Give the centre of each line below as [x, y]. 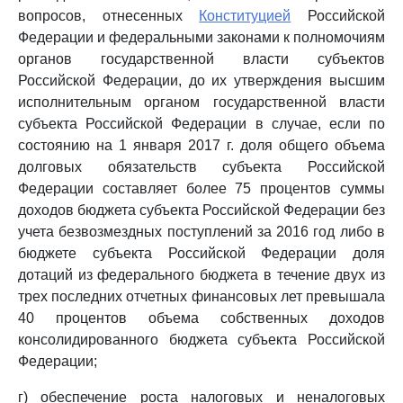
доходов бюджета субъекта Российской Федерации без [201, 210]
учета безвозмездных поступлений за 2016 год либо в [201, 232]
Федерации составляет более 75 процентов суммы [201, 188]
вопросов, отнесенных [109, 16]
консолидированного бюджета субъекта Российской [201, 340]
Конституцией [245, 16]
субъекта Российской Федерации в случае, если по [201, 124]
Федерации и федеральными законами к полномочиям [201, 37]
